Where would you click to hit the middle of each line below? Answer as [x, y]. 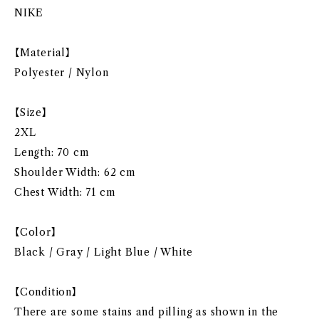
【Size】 [31, 112]
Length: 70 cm [52, 152]
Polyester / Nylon [62, 72]
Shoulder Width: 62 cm [75, 172]
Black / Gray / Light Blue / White [104, 252]
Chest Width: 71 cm [65, 192]
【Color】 [36, 232]
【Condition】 [46, 292]
